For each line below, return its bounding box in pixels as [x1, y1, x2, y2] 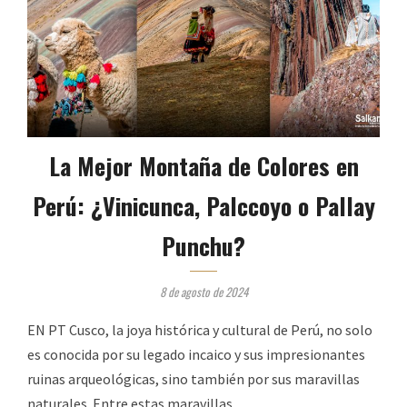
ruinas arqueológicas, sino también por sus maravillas [27, 370, 360, 389]
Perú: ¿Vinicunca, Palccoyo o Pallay [32, 188, 375, 224]
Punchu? [162, 228, 245, 264]
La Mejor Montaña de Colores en [48, 148, 359, 184]
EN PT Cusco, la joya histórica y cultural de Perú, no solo [27, 321, 372, 340]
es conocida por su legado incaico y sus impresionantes [27, 345, 365, 364]
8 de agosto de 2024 [159, 283, 248, 302]
